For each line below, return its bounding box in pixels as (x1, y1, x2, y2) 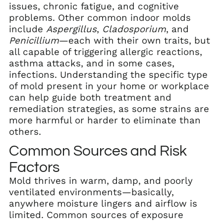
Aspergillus (46, 23, 97, 35)
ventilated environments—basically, (9, 186, 174, 198)
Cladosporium (102, 23, 166, 35)
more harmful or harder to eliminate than (9, 114, 201, 126)
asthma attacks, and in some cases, (9, 57, 174, 69)
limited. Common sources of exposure (9, 209, 183, 221)
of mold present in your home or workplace (9, 80, 209, 92)
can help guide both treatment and (9, 92, 171, 103)
